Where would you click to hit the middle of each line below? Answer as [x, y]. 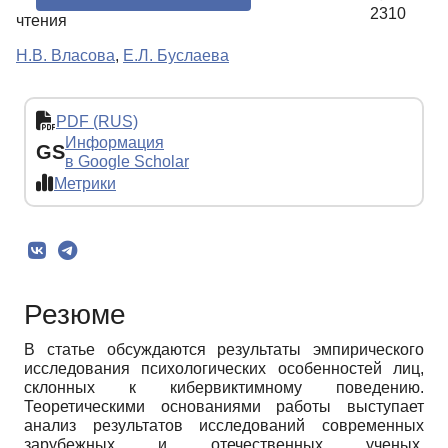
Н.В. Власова [65, 56]
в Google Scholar [127, 162]
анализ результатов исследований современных [224, 426]
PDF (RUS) [97, 121]
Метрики [85, 183]
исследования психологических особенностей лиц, [224, 369]
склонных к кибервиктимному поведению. [224, 388]
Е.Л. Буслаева [176, 56]
